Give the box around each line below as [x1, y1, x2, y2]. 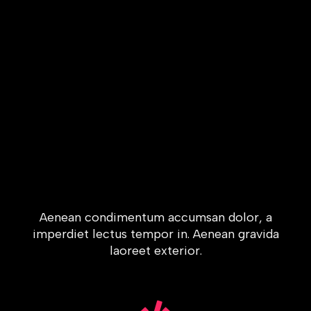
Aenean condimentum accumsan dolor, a [39, 210, 272, 225]
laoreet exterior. [109, 243, 202, 258]
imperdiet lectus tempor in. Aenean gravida [32, 226, 279, 242]
